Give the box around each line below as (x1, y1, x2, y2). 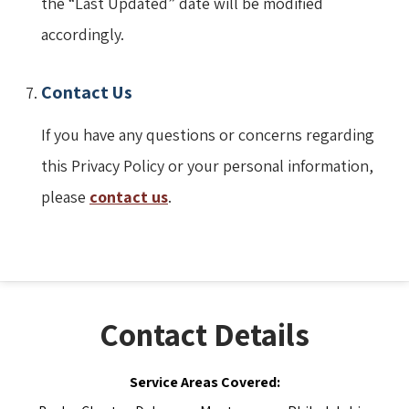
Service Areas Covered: (129, 372, 280, 392)
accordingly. (41, 23, 124, 45)
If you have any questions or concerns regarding (41, 123, 374, 145)
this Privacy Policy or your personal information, (41, 154, 373, 176)
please (41, 185, 89, 207)
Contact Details (100, 312, 309, 355)
